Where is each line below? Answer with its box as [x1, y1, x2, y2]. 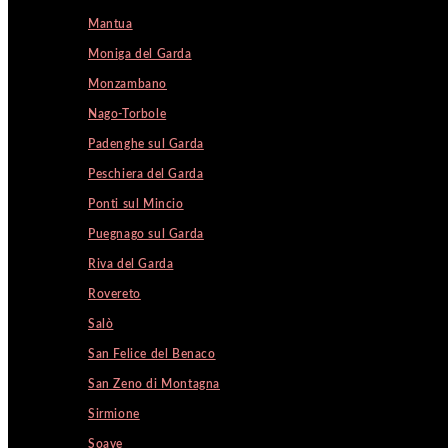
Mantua [88, 18, 133, 30]
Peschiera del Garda [88, 168, 204, 180]
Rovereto [88, 288, 141, 300]
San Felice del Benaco [88, 348, 216, 360]
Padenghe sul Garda [88, 138, 204, 150]
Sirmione [88, 408, 140, 420]
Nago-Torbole [88, 108, 167, 120]
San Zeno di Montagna [88, 378, 220, 390]
